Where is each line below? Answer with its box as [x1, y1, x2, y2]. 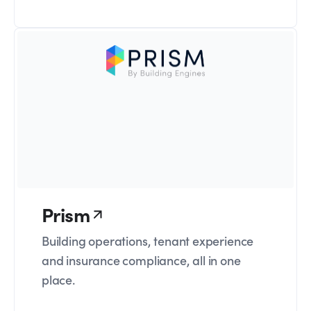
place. [42, 271, 75, 289]
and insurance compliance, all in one [42, 251, 241, 269]
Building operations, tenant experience [42, 232, 254, 250]
